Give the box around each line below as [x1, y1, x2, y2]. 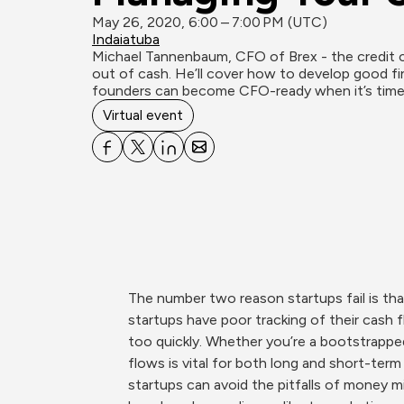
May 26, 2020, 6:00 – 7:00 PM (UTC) [92, 14, 327, 31]
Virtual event [103, 107, 183, 124]
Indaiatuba [92, 31, 160, 48]
